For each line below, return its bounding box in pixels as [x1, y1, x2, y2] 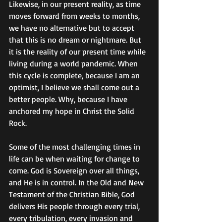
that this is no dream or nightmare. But [9, 35, 143, 45]
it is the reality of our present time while [9, 47, 148, 57]
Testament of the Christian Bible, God [9, 189, 137, 200]
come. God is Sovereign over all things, [9, 166, 141, 176]
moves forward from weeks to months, [9, 11, 142, 21]
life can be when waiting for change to [9, 154, 142, 164]
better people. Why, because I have [9, 94, 129, 105]
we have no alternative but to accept [9, 23, 136, 33]
